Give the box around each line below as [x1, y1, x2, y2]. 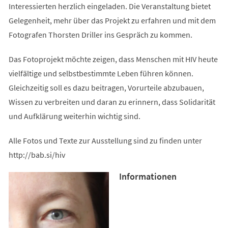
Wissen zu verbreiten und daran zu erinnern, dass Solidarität [8, 96, 215, 107]
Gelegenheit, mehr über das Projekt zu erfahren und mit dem [8, 15, 216, 25]
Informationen [119, 170, 177, 182]
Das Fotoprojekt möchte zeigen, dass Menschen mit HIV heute [8, 53, 218, 64]
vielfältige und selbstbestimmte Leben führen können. [8, 68, 193, 78]
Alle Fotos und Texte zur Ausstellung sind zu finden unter [8, 135, 202, 146]
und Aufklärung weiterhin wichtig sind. [8, 110, 140, 121]
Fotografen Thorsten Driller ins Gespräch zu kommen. [8, 29, 192, 40]
